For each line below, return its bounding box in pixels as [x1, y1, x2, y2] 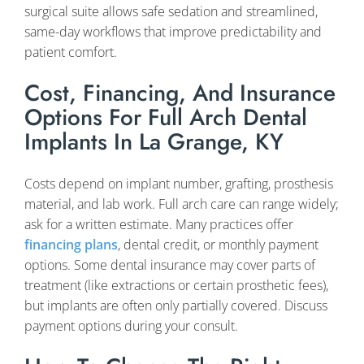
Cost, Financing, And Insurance [24, 76, 336, 110]
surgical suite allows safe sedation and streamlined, [24, 2, 318, 21]
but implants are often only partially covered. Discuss [24, 296, 327, 314]
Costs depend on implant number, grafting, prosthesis [24, 174, 333, 193]
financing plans [24, 235, 118, 253]
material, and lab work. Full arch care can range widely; [24, 194, 339, 213]
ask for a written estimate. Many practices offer [24, 214, 293, 233]
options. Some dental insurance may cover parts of [24, 255, 315, 274]
